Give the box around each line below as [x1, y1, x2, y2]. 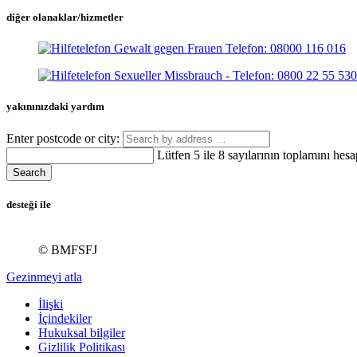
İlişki [38, 297, 63, 312]
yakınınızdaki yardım [6, 100, 104, 112]
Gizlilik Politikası [38, 340, 125, 355]
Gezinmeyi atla [6, 270, 82, 284]
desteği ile [6, 198, 51, 211]
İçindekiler [38, 312, 92, 326]
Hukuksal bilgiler [38, 326, 125, 340]
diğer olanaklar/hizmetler [6, 10, 124, 23]
